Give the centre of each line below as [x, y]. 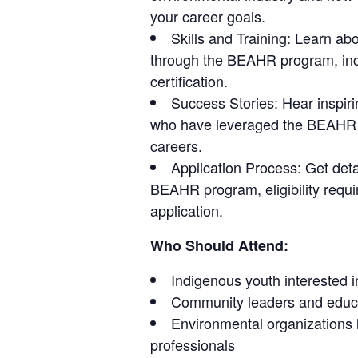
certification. [189, 80]
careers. [176, 145]
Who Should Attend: [219, 245]
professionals [193, 344]
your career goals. [208, 16]
